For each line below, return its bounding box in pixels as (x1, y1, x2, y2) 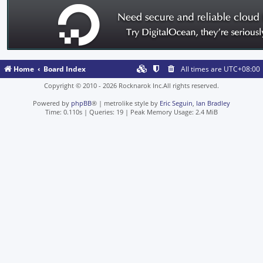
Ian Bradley (196, 99, 230, 108)
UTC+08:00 (224, 64, 260, 75)
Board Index (43, 64, 86, 75)
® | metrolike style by (92, 99, 160, 108)
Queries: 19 (89, 107, 123, 117)
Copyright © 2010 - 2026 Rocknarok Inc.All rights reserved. (44, 81, 219, 90)
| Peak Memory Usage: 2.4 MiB (123, 107, 218, 117)
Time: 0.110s (45, 107, 82, 117)
